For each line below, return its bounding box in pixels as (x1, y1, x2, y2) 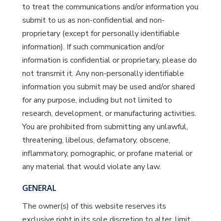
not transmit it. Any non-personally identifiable (22, 68, 184, 79)
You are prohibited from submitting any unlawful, (22, 121, 188, 132)
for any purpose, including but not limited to (22, 95, 172, 106)
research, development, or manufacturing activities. (22, 108, 196, 119)
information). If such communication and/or (22, 41, 164, 52)
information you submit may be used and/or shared (22, 81, 195, 92)
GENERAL (22, 183, 56, 193)
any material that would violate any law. (22, 161, 161, 172)
